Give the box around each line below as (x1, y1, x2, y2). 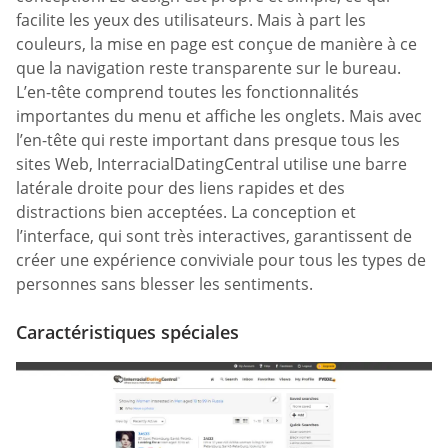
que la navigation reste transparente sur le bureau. (16, 57, 401, 80)
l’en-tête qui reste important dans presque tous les (16, 129, 400, 152)
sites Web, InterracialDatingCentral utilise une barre (16, 153, 407, 176)
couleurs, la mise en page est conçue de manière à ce (16, 33, 417, 56)
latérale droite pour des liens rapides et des (16, 177, 345, 200)
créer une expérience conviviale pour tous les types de (16, 249, 426, 272)
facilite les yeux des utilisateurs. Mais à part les (16, 9, 366, 32)
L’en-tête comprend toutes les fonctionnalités (16, 81, 359, 104)
